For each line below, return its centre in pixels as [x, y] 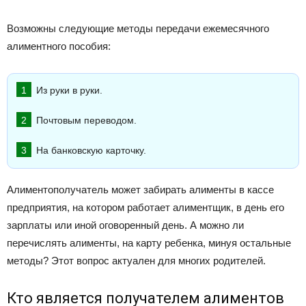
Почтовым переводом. [86, 121]
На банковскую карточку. [91, 151]
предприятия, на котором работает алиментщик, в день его [145, 208]
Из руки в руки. [69, 91]
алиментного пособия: [59, 46]
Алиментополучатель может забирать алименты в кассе [140, 190]
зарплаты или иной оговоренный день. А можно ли [125, 225]
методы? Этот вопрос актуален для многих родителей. [136, 261]
